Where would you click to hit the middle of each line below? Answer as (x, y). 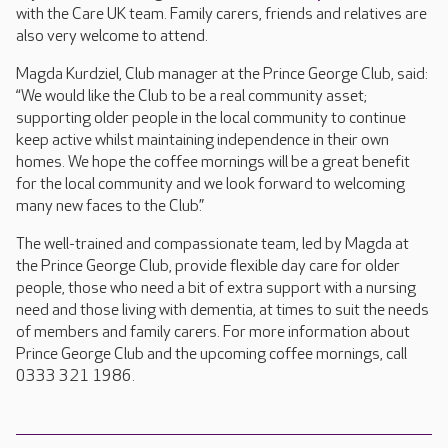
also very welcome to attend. (112, 36)
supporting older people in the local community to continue (211, 118)
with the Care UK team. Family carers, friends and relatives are (221, 14)
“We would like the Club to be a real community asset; (191, 96)
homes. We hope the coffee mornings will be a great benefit (213, 162)
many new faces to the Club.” (110, 206)
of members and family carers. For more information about (213, 332)
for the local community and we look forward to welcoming (210, 184)
